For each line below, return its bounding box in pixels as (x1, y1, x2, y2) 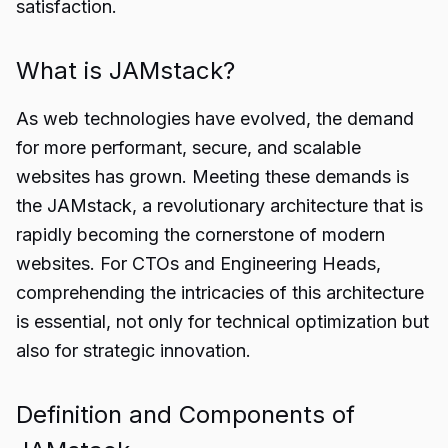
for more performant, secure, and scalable (16, 137, 361, 158)
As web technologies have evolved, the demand (16, 108, 414, 129)
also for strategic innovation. (16, 340, 251, 361)
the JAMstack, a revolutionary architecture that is (16, 195, 423, 216)
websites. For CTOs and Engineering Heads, (16, 253, 381, 274)
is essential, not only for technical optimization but (16, 311, 429, 332)
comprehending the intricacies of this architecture (16, 282, 424, 303)
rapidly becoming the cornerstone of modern (16, 224, 385, 245)
